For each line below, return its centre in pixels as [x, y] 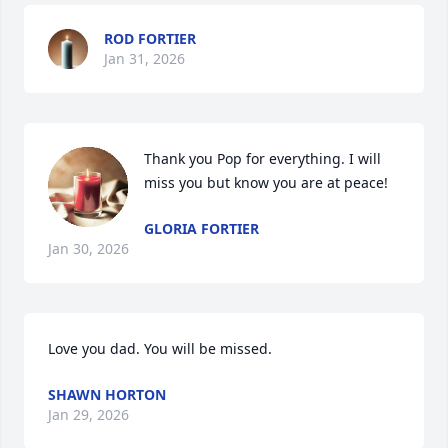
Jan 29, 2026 [88, 414]
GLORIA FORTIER [201, 228]
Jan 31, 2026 [144, 58]
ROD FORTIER [150, 38]
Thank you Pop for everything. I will [262, 158]
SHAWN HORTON [107, 394]
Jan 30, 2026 [88, 248]
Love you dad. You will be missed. [160, 348]
